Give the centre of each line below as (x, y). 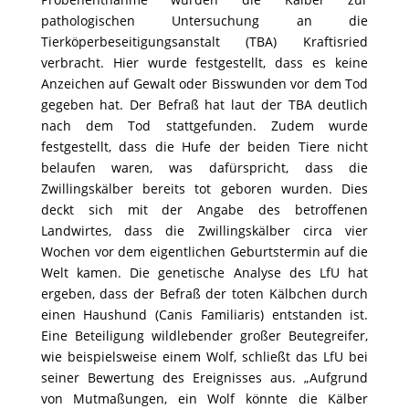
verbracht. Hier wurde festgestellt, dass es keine (204, 63)
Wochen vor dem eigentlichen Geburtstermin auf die (204, 252)
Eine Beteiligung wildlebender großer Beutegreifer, (204, 336)
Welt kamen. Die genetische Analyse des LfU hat (204, 273)
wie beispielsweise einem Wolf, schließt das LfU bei (204, 357)
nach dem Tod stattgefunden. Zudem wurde (204, 126)
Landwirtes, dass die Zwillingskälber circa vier (204, 231)
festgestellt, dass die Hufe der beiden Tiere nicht (204, 147)
